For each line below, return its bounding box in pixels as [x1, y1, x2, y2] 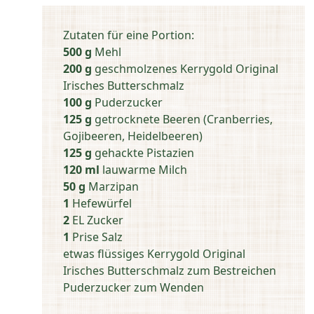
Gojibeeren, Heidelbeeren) [63, 128, 203, 144]
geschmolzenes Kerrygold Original [92, 61, 278, 77]
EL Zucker [69, 212, 123, 228]
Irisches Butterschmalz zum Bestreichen [63, 263, 276, 279]
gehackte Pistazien [92, 145, 194, 161]
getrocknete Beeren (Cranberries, [92, 111, 273, 128]
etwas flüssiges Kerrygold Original [63, 246, 245, 262]
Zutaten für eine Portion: [63, 27, 194, 43]
